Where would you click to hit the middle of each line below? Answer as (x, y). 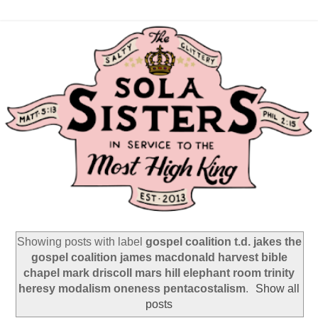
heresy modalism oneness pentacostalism (132, 289)
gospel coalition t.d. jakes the (223, 242)
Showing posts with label (81, 242)
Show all (278, 289)
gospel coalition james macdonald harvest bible (159, 258)
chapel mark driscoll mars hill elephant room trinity (159, 273)
